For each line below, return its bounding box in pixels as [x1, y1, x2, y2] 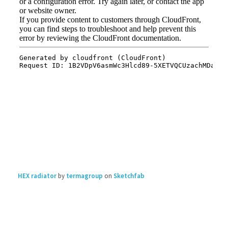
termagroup [66, 172, 103, 181]
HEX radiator [18, 172, 56, 181]
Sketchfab [113, 172, 145, 181]
